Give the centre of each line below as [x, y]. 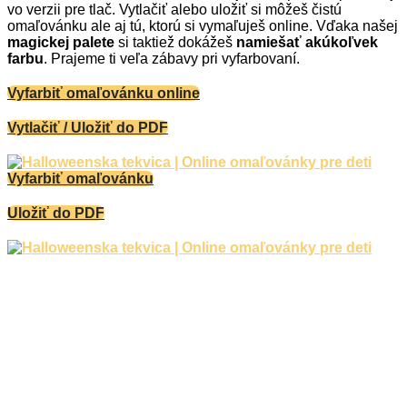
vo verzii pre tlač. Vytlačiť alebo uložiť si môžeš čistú [174, 10]
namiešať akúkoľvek [307, 42]
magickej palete [61, 42]
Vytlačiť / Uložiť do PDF [88, 128]
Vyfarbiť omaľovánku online [104, 93]
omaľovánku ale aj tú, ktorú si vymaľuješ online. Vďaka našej [203, 26]
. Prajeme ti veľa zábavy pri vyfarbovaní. [172, 59]
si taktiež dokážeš [175, 42]
